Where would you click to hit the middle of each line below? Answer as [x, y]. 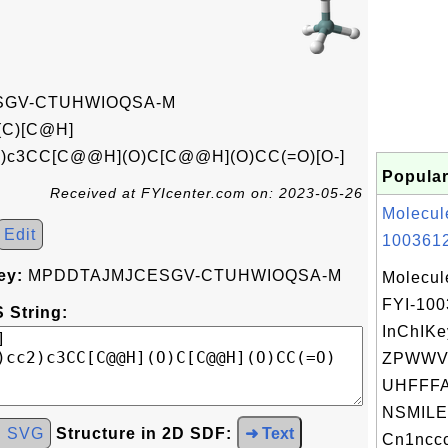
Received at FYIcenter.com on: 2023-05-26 [206, 193]
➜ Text [269, 433]
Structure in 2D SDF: [144, 433]
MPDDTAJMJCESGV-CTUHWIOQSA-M [182, 275]
